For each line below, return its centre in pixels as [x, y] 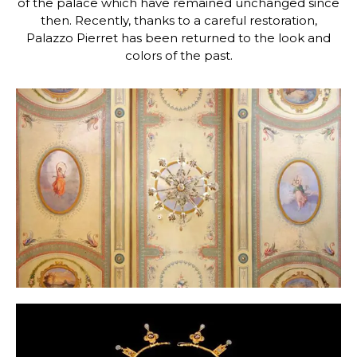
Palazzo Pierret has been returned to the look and [178, 38]
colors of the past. [178, 55]
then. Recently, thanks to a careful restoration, [178, 20]
